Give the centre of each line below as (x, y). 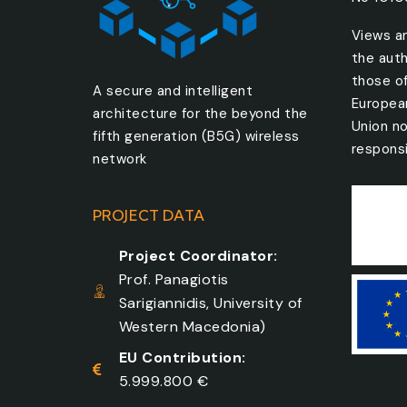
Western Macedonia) (192, 326)
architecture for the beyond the (200, 113)
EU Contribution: (182, 357)
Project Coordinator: (198, 255)
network (120, 159)
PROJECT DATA (149, 215)
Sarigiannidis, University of (210, 303)
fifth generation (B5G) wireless (196, 136)
